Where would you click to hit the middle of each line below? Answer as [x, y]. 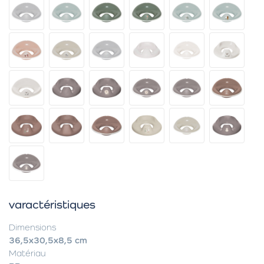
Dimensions [32, 227]
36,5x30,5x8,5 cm [48, 240]
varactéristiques [52, 204]
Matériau [27, 253]
